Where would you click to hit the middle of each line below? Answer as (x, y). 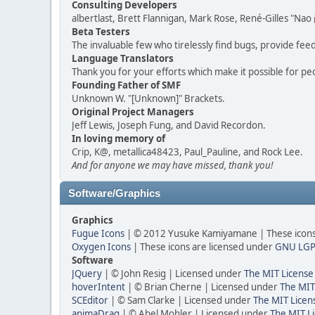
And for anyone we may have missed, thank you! (172, 165)
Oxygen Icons (101, 247)
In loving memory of (118, 139)
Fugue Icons (98, 233)
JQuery (87, 274)
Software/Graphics (114, 193)
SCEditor (90, 300)
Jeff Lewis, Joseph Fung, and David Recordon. (169, 125)
